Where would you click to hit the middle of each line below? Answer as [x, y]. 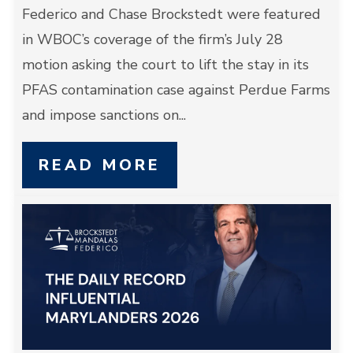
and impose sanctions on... [104, 115]
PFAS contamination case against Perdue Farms [176, 90]
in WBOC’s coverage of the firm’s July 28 [152, 39]
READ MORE [99, 165]
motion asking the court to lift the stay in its [165, 65]
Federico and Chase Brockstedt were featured [171, 14]
